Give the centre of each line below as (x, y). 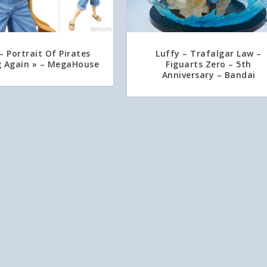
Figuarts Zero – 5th (209, 64)
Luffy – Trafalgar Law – (209, 54)
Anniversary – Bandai (209, 75)
